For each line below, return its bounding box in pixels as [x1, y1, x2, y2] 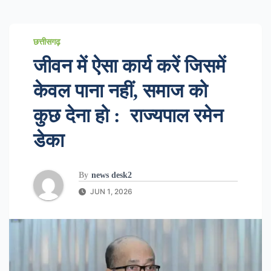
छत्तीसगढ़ [33, 36, 60, 47]
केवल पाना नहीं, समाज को [33, 80, 207, 102]
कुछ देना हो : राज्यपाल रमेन [33, 105, 223, 126]
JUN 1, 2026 [88, 186, 132, 196]
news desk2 [91, 170, 132, 180]
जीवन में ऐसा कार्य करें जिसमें [33, 55, 226, 77]
